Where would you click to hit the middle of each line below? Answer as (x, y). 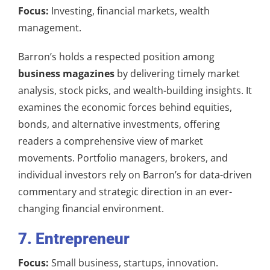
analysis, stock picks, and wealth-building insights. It (135, 90)
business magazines (66, 73)
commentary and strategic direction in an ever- (125, 191)
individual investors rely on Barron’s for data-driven (135, 174)
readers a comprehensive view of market (111, 141)
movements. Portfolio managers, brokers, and (123, 158)
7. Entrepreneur (74, 238)
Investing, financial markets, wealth (129, 11)
